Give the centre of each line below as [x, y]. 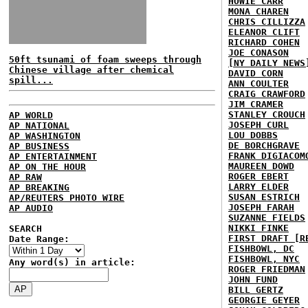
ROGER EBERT [258, 176]
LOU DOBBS [253, 135]
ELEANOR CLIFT [264, 32]
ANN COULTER [258, 84]
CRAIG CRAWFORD [267, 94]
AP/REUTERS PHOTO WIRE [67, 198]
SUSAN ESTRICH [264, 197]
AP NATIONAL [39, 125]
